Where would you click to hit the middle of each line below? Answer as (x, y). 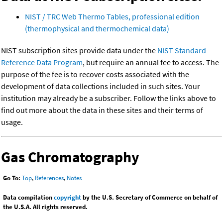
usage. (12, 122)
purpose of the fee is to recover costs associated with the (95, 74)
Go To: (12, 178)
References (49, 178)
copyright (67, 198)
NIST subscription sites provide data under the (79, 51)
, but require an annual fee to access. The (151, 62)
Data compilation (28, 198)
